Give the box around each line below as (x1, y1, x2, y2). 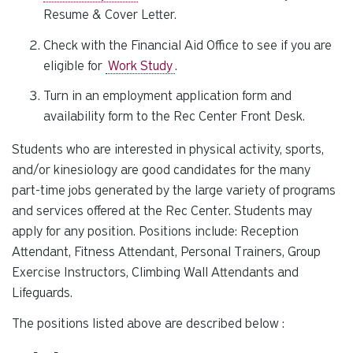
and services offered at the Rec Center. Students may (12, 203, 312, 219)
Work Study (108, 58, 173, 73)
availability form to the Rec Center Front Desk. (43, 109, 305, 124)
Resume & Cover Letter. (43, 6, 176, 22)
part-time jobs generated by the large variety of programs (12, 183, 336, 199)
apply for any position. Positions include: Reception (12, 224, 299, 240)
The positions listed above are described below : (12, 316, 284, 332)
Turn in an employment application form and (43, 88, 292, 104)
